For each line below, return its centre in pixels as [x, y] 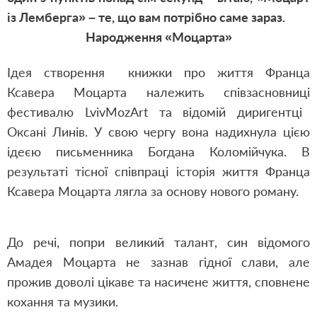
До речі [32, 242]
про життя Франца [241, 72]
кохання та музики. [63, 301]
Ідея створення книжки [90, 72]
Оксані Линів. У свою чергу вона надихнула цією [158, 132]
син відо [249, 242]
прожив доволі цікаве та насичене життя [128, 282]
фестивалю [46, 112]
